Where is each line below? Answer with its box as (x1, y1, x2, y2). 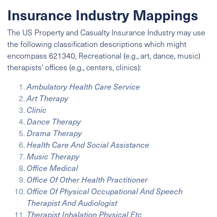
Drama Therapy (27, 128, 82, 138)
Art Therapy (27, 93, 68, 103)
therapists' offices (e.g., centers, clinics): (7, 62, 141, 72)
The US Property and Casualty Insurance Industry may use (7, 27, 205, 37)
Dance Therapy (27, 116, 81, 126)
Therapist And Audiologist (27, 198, 117, 208)
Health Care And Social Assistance (27, 139, 149, 150)
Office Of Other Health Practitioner (27, 174, 148, 185)
